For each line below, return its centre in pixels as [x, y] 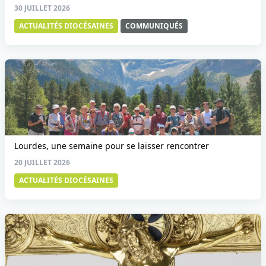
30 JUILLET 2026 [42, 8]
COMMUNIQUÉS [154, 26]
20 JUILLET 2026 [42, 162]
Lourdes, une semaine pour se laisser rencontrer [112, 146]
